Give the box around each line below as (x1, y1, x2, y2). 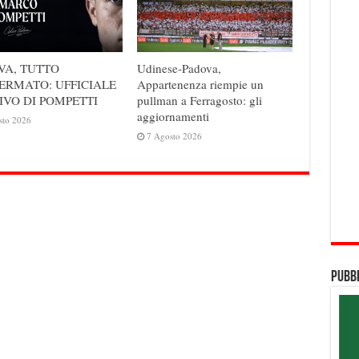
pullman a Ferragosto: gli (137, 91, 263, 108)
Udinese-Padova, (137, 59, 222, 76)
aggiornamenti (137, 107, 210, 124)
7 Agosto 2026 (147, 129, 203, 142)
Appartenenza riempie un (137, 75, 264, 92)
